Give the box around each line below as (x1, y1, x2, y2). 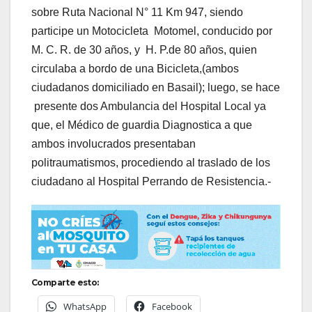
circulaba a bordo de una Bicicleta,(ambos (31, 62, 239, 75)
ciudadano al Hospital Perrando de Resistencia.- (31, 175, 271, 187)
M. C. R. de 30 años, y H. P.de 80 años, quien (31, 43, 257, 56)
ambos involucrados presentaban (31, 137, 196, 150)
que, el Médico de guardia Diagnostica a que (31, 118, 252, 131)
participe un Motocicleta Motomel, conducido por (31, 24, 272, 37)
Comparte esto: (31, 277, 99, 288)
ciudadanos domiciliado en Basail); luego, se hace (31, 81, 280, 93)
